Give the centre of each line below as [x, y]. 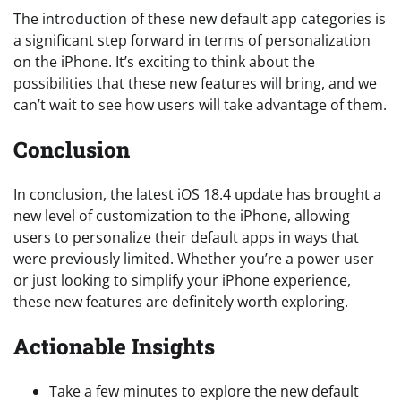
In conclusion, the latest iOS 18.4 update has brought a [197, 194]
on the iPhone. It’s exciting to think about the [164, 61]
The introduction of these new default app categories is [200, 18]
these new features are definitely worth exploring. [181, 301]
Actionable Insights [114, 346]
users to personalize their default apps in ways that [186, 237]
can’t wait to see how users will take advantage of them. [200, 104]
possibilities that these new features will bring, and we [195, 83]
